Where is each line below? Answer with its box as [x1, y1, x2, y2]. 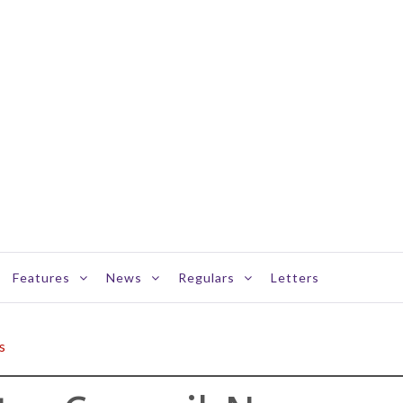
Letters [271, 270, 319, 285]
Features [13, 270, 70, 285]
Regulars [178, 270, 235, 285]
